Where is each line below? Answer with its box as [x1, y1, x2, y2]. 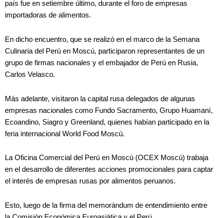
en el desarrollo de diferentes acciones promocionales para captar [5, 165, 213, 174]
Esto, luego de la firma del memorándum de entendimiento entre [5, 201, 207, 209]
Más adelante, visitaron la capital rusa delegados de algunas [5, 94, 195, 103]
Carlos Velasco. [5, 71, 55, 78]
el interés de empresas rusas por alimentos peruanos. [5, 177, 176, 185]
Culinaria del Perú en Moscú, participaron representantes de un [5, 47, 204, 55]
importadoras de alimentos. [5, 11, 91, 19]
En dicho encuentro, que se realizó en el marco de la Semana [5, 36, 200, 43]
